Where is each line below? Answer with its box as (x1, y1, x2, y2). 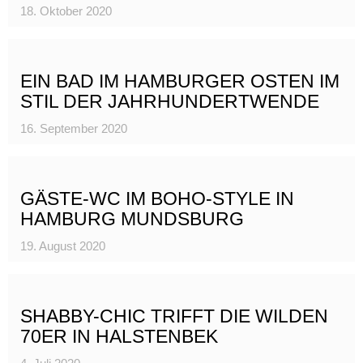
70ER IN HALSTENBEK (20, 325, 218, 347)
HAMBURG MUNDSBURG (20, 207, 244, 229)
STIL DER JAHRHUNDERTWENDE (20, 90, 319, 112)
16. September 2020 (20, 121, 127, 135)
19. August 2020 (20, 238, 105, 253)
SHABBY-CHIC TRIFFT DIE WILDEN (20, 305, 328, 327)
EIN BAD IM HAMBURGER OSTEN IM (20, 70, 340, 92)
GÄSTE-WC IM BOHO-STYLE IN (20, 187, 294, 209)
